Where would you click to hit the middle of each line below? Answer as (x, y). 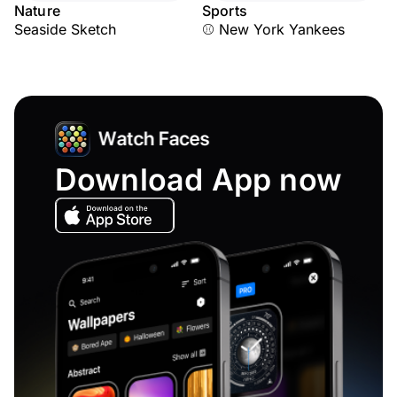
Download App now (198, 179)
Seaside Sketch (65, 29)
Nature (37, 11)
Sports (225, 11)
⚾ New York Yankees (273, 29)
